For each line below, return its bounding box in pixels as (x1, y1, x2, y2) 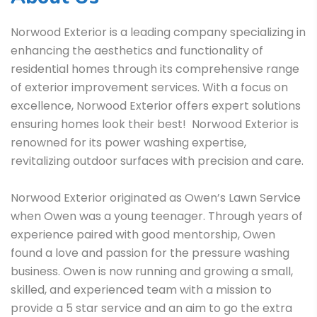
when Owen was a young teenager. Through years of (11, 207, 303, 224)
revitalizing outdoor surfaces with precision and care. (11, 152, 304, 169)
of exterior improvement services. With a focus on (11, 79, 288, 96)
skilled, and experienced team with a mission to (11, 281, 272, 298)
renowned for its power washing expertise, (11, 134, 246, 151)
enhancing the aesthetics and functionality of (11, 42, 263, 59)
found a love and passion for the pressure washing (11, 244, 289, 261)
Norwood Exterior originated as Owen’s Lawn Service (11, 189, 301, 206)
